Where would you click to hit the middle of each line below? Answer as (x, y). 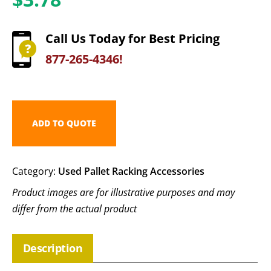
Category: (35, 171)
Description (53, 248)
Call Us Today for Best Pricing (132, 38)
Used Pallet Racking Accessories (131, 171)
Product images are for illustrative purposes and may (123, 192)
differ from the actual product (74, 208)
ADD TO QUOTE (64, 123)
